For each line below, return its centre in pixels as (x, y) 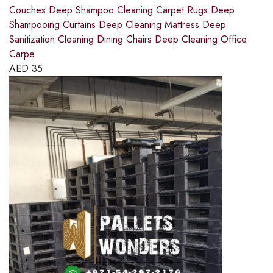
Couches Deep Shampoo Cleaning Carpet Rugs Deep (122, 10)
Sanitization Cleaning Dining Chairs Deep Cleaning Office (128, 40)
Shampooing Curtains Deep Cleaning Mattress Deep (118, 25)
